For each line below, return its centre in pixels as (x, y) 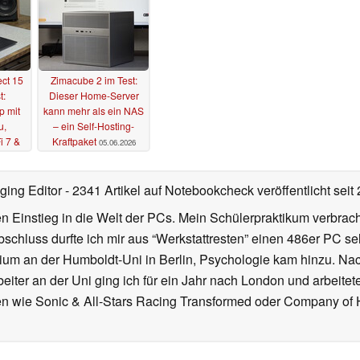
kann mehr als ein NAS (94, 111)
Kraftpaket (74, 141)
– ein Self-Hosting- (94, 126)
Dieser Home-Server (94, 96)
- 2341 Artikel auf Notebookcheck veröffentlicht (198, 190)
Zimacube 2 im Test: (94, 80)
